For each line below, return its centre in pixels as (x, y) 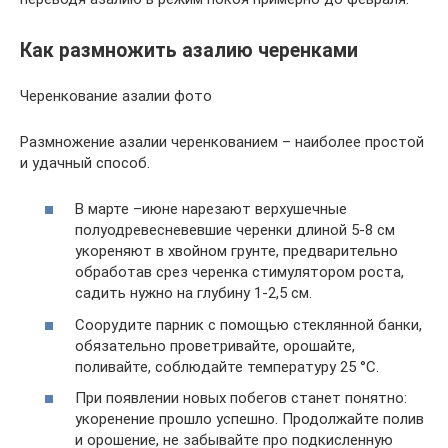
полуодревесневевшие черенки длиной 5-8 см (235, 230)
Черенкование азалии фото (116, 95)
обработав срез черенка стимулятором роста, (239, 272)
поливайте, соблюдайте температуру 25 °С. (227, 366)
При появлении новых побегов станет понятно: (241, 398)
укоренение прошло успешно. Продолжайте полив (249, 419)
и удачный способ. (85, 162)
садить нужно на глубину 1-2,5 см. (193, 293)
